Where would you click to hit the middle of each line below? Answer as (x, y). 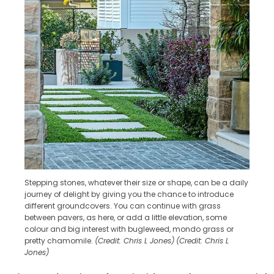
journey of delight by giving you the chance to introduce (129, 194)
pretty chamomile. (60, 241)
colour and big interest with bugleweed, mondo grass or (129, 229)
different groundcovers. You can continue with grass (123, 206)
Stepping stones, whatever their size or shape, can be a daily (136, 183)
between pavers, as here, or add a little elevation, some (126, 218)
